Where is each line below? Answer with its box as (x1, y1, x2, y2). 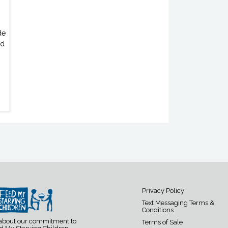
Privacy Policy (142, 187, 184, 195)
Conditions (142, 206, 174, 214)
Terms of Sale (142, 218, 183, 226)
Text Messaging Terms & (142, 199, 214, 207)
